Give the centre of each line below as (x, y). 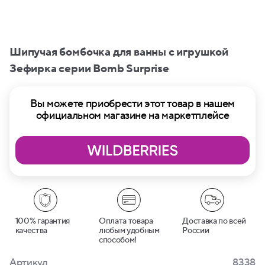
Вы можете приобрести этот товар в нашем (132, 104)
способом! (117, 240)
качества (31, 231)
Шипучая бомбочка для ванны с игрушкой (119, 52)
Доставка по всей (214, 221)
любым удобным (129, 231)
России (196, 231)
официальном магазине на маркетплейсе (132, 116)
